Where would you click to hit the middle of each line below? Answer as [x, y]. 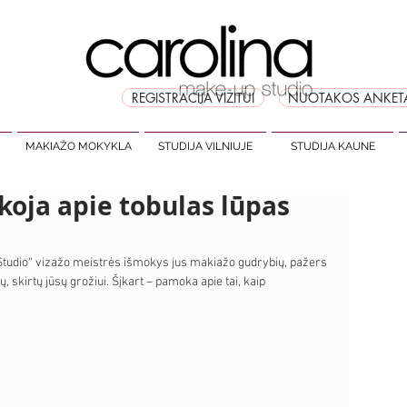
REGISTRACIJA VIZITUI [193, 98]
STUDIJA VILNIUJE [205, 146]
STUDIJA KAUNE [333, 146]
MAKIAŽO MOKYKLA [78, 146]
